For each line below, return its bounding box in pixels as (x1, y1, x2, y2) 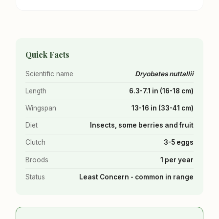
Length (25, 87, 46, 95)
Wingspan (25, 104, 56, 112)
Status (25, 173, 45, 181)
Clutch (25, 138, 45, 147)
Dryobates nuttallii (135, 69, 194, 78)
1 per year (160, 155, 194, 164)
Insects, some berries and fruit (90, 121, 194, 130)
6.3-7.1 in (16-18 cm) (129, 87, 194, 95)
